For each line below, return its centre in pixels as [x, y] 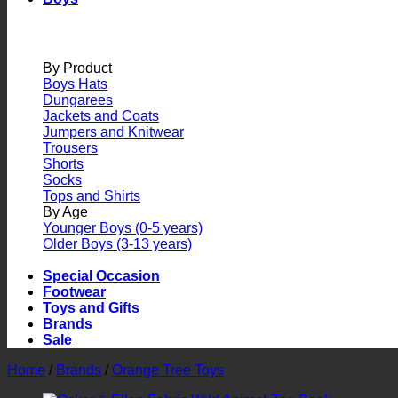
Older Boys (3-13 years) [117, 244]
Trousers [70, 148]
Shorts [63, 164]
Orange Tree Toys [168, 370]
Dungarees [78, 100]
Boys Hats [75, 84]
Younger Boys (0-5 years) [123, 228]
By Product [77, 68]
